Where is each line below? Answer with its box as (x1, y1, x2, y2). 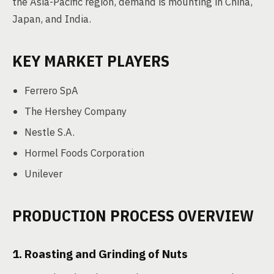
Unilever (24, 167, 62, 180)
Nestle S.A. (24, 125, 75, 139)
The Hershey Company (24, 105, 127, 118)
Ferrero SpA (24, 84, 78, 97)
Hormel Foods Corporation (24, 146, 144, 160)
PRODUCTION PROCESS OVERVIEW (12, 205, 254, 226)
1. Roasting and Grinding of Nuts (12, 246, 188, 261)
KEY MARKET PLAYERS (12, 50, 169, 71)
